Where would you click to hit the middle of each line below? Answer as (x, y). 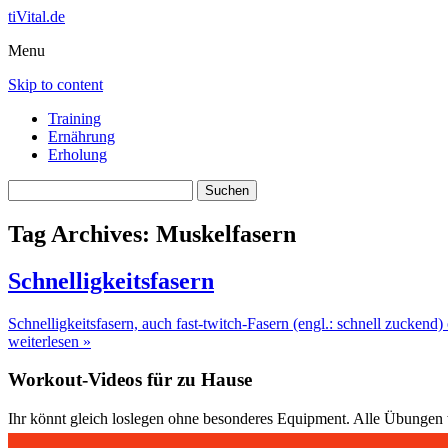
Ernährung (81, 136)
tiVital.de (36, 16)
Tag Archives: (82, 233)
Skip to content (55, 84)
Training (74, 118)
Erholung (77, 154)
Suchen (30, 187)
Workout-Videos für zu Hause (130, 380)
